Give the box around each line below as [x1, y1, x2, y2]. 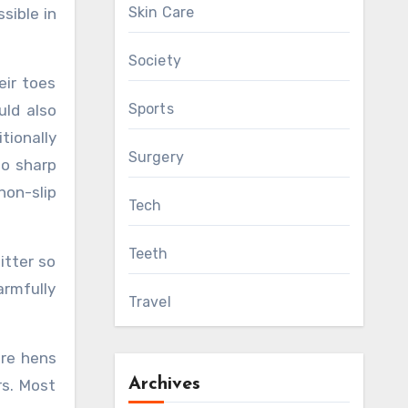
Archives [127, 375, 200, 393]
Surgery [127, 148, 184, 166]
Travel [127, 293, 171, 311]
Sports [127, 100, 174, 117]
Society [127, 52, 181, 69]
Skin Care [127, 4, 195, 21]
